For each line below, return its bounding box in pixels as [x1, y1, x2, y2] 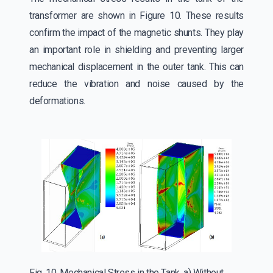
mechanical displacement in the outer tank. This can [29, 61, 244, 73]
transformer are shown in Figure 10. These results [29, 10, 244, 22]
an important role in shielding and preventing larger [29, 44, 244, 56]
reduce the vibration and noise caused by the [29, 78, 244, 90]
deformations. [29, 95, 90, 107]
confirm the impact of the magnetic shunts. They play [29, 27, 244, 39]
